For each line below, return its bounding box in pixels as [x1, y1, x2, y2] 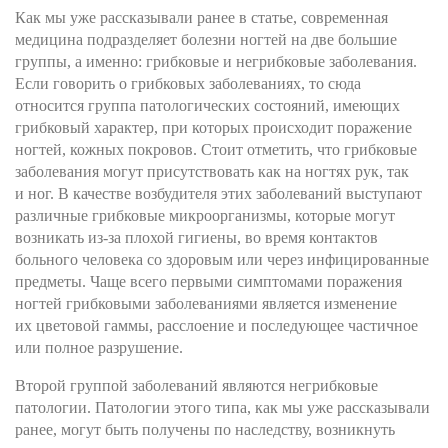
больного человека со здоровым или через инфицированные [15, 251, 429, 269]
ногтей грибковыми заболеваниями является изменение [15, 295, 397, 313]
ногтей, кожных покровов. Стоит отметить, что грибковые [15, 141, 417, 159]
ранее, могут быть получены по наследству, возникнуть [15, 421, 395, 439]
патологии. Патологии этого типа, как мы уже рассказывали [15, 399, 430, 417]
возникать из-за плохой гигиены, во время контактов [15, 229, 378, 247]
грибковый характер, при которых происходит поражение [15, 119, 412, 137]
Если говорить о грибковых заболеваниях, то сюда [15, 75, 361, 93]
